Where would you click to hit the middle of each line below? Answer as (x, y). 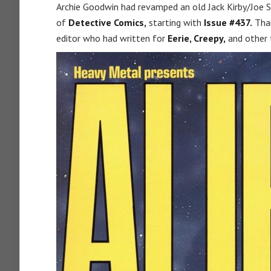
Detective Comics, (107, 22)
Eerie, (181, 38)
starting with (175, 22)
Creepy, (210, 38)
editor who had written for (112, 38)
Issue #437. (228, 22)
